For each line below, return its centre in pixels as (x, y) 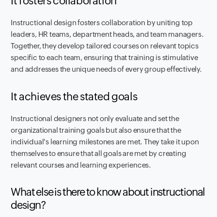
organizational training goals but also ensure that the (96, 130)
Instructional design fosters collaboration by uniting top (102, 22)
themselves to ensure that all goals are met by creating (99, 153)
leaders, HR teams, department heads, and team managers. (107, 34)
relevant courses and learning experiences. (81, 165)
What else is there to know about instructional (108, 192)
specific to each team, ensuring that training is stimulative (104, 57)
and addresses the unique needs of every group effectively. (106, 69)
